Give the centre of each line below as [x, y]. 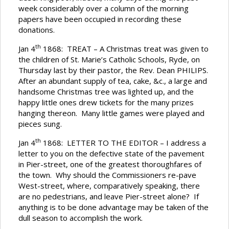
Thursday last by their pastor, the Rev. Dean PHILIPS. [114, 70]
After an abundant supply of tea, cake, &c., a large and [113, 81]
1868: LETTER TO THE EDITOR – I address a [123, 143]
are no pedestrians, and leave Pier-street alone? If [109, 197]
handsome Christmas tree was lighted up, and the [106, 92]
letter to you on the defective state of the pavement [111, 154]
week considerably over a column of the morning [104, 8]
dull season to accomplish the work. [81, 218]
